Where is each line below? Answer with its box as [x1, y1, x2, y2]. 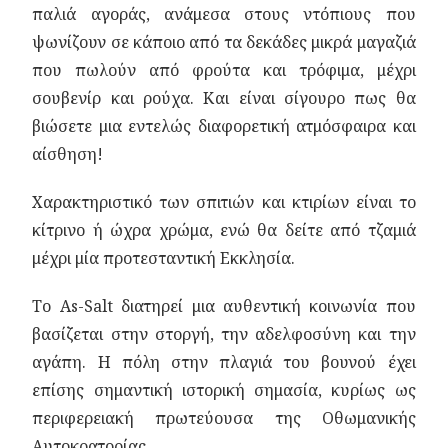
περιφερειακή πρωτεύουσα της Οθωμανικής [32, 407, 416, 429]
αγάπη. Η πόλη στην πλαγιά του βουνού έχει [32, 351, 416, 373]
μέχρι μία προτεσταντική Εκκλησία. [32, 247, 296, 269]
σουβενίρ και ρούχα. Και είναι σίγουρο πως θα [32, 87, 416, 109]
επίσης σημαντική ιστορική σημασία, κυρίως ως [32, 379, 416, 401]
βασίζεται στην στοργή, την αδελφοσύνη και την [32, 323, 416, 345]
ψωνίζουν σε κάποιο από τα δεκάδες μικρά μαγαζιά [32, 31, 416, 53]
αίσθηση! [32, 143, 104, 165]
